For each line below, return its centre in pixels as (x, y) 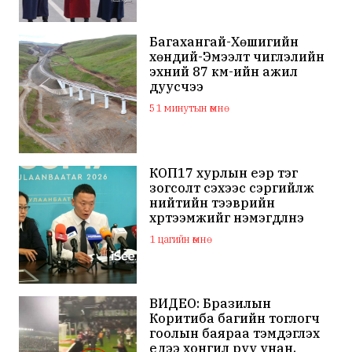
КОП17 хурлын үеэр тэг (224, 172)
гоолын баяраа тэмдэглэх (235, 334)
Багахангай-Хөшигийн (224, 42)
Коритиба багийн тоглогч (235, 319)
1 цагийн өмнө (178, 239)
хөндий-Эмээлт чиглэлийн (237, 57)
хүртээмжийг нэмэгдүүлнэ (227, 217)
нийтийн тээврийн (213, 202)
